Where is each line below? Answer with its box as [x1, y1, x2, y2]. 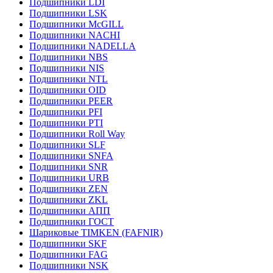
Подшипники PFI [29, 107, 102, 117]
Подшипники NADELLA [29, 41, 136, 51]
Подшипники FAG [29, 249, 108, 260]
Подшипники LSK [29, 8, 107, 18]
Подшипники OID [29, 85, 106, 95]
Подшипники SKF [29, 238, 107, 249]
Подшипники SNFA [29, 151, 113, 161]
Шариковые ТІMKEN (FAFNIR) [29, 227, 163, 238]
